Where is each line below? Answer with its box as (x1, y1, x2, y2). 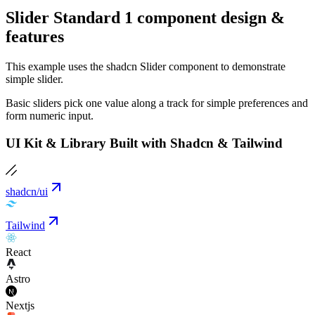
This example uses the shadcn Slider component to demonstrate (6, 60, 285, 73)
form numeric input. (6, 110, 94, 122)
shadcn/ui (6, 185, 48, 198)
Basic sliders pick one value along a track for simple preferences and (6, 97, 308, 110)
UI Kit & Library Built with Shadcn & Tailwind (6, 135, 283, 150)
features (6, 27, 64, 46)
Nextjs (6, 299, 34, 311)
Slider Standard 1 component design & (6, 8, 285, 27)
